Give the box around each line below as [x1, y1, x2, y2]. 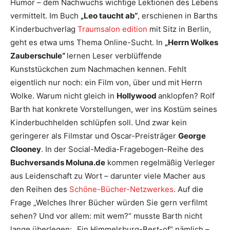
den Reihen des [10, 184, 69, 194]
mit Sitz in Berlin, [147, 24, 211, 34]
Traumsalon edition [78, 24, 147, 34]
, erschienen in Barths [138, 11, 218, 21]
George [178, 131, 206, 141]
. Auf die [174, 184, 203, 194]
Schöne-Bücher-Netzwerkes [69, 184, 174, 194]
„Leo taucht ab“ [81, 11, 138, 21]
